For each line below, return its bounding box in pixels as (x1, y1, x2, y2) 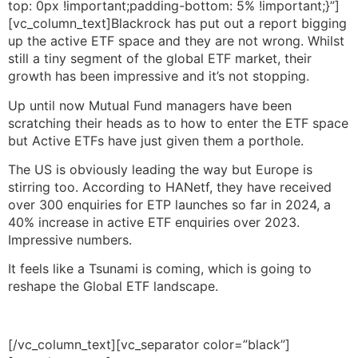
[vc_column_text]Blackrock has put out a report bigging (8, 15, 347, 32)
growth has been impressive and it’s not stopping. (8, 68, 309, 85)
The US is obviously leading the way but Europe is (8, 161, 312, 177)
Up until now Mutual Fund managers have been (8, 97, 292, 113)
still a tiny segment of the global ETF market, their (8, 50, 312, 67)
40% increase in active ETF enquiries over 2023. (8, 213, 300, 230)
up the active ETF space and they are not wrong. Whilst (8, 33, 344, 50)
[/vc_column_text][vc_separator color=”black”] (8, 336, 290, 353)
